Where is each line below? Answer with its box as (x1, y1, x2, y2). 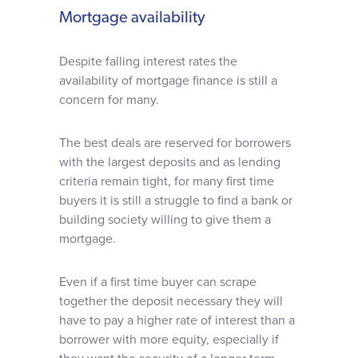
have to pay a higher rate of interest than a (59, 312, 295, 328)
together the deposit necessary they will (59, 293, 283, 309)
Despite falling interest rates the (59, 54, 237, 70)
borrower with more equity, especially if (59, 332, 279, 348)
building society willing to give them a (59, 212, 271, 228)
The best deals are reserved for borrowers (59, 135, 291, 151)
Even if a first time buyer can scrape (59, 274, 257, 290)
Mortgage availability (59, 10, 205, 26)
